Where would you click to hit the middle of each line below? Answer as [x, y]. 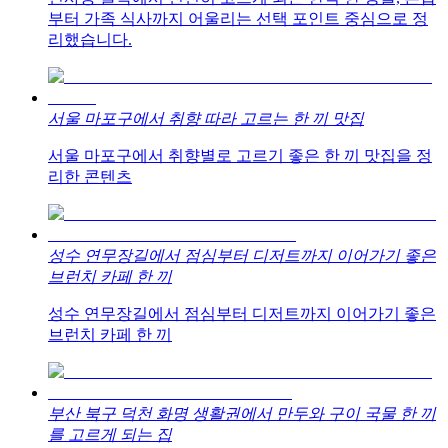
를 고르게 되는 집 [110, 435]
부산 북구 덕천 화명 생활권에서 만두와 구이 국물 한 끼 [242, 414]
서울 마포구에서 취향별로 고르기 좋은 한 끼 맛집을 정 [240, 156]
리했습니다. [90, 40]
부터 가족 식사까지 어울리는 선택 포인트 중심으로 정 [238, 19]
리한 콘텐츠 [90, 177]
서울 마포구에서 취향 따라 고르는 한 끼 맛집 [206, 119]
